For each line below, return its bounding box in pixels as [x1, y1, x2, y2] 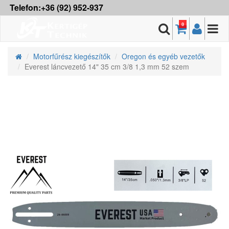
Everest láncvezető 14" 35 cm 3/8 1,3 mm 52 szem [25, 61, 189, 72]
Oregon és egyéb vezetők [122, 51, 205, 61]
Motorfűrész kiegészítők [33, 51, 110, 61]
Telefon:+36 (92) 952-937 [10, 2, 103, 13]
